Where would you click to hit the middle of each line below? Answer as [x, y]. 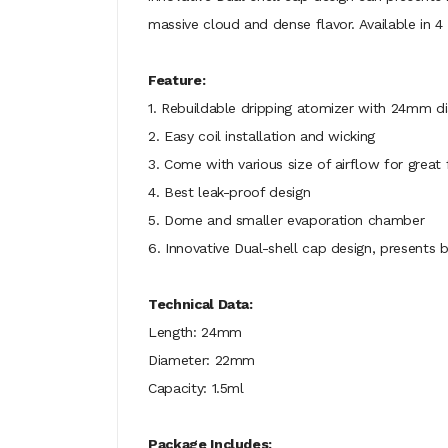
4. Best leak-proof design [229, 192]
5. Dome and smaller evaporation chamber [286, 220]
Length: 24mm [195, 332]
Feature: [177, 80]
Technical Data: [200, 304]
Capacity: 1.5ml [196, 388]
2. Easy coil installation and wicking [262, 136]
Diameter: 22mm [202, 360]
